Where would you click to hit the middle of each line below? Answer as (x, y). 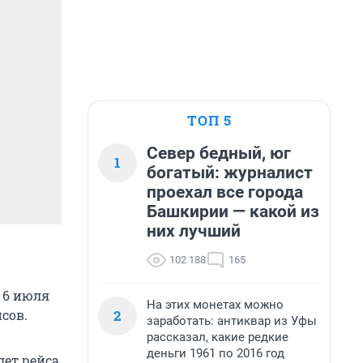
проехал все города (225, 192)
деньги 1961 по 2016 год (216, 353)
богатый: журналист (230, 173)
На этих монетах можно (215, 305)
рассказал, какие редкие (218, 337)
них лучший (194, 231)
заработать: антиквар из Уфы (232, 321)
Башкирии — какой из (233, 211)
